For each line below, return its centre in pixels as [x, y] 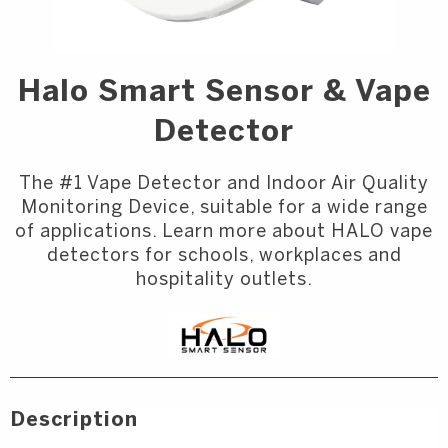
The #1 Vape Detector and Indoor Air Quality [224, 184]
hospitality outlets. [224, 280]
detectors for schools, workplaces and [224, 256]
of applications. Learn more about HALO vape [224, 232]
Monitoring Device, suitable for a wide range [224, 208]
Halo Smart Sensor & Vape [224, 93]
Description [74, 420]
